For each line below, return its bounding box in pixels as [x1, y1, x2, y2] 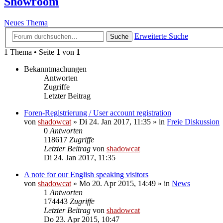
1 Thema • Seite [4, 47, 56, 56]
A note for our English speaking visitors [24, 170, 148, 179]
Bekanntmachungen [24, 64, 87, 73]
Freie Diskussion [167, 117, 220, 126]
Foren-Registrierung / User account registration [24, 108, 171, 117]
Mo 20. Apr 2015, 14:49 [79, 179, 156, 188]
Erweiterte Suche [134, 31, 188, 40]
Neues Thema [4, 18, 48, 27]
